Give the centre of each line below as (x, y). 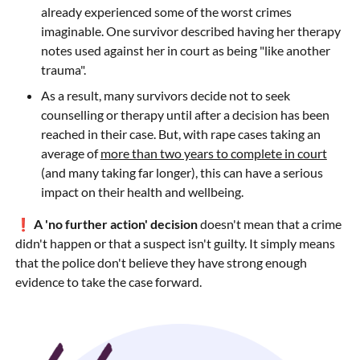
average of (70, 153)
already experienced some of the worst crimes (166, 12)
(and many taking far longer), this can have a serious (182, 173)
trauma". (63, 70)
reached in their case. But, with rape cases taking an (180, 134)
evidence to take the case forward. (108, 282)
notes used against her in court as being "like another (185, 51)
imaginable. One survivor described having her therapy (190, 31)
